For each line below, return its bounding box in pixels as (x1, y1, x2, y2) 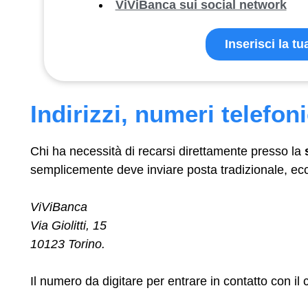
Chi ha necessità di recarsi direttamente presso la (30, 144, 305, 158)
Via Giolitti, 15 (30, 218, 107, 232)
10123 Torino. (30, 236, 105, 251)
